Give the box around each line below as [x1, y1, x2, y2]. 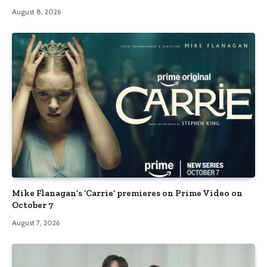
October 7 [12, 200, 53, 211]
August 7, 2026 [12, 218, 60, 228]
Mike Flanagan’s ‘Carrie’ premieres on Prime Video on [12, 188, 243, 199]
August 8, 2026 [12, 7, 61, 17]
